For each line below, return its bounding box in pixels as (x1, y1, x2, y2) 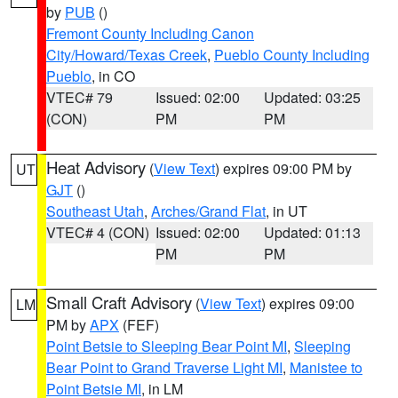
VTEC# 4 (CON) (46, 222, 149, 243)
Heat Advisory (46, 155, 146, 179)
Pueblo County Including (214, 44, 370, 65)
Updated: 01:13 (264, 222, 362, 243)
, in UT (266, 201, 307, 221)
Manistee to (290, 357, 362, 378)
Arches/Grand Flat (151, 201, 266, 221)
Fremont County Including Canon (46, 23, 254, 44)
